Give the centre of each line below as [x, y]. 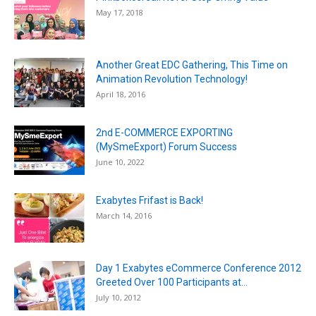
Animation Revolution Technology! [172, 79]
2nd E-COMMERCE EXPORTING [164, 132]
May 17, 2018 [120, 12]
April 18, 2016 [121, 94]
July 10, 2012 [119, 297]
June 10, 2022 [120, 162]
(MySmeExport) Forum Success [166, 146]
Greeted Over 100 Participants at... [172, 282]
